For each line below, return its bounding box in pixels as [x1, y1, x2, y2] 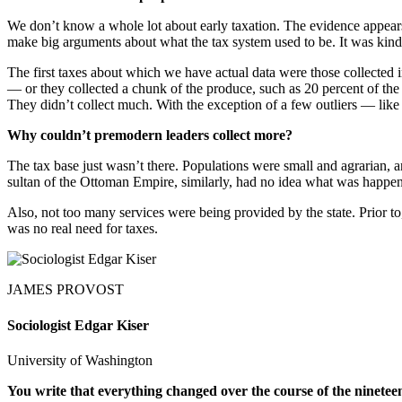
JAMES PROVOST [7, 282, 124, 298]
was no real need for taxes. [7, 221, 158, 237]
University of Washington [7, 352, 153, 368]
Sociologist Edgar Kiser [7, 317, 149, 333]
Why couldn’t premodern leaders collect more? [7, 127, 293, 144]
